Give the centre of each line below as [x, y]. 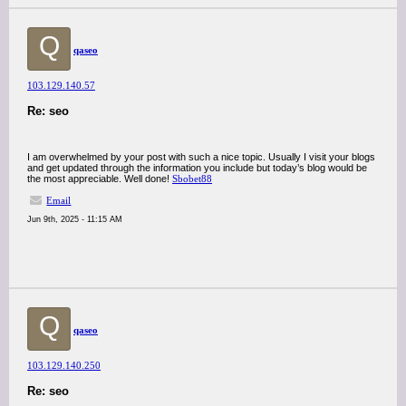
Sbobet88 [192, 179]
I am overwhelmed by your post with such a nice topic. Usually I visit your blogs [201, 157]
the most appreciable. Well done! [100, 179]
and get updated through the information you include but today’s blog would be [197, 168]
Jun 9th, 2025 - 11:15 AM [75, 219]
